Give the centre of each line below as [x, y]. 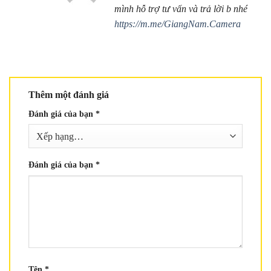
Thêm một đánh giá [70, 94]
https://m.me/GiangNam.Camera [177, 24]
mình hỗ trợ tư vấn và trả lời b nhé [181, 8]
